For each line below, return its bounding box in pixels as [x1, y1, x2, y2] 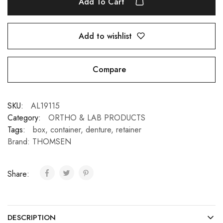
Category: [7, 112, 41, 124]
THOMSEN [32, 136, 71, 148]
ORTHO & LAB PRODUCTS [48, 112, 145, 124]
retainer [116, 124, 141, 136]
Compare [92, 64, 126, 76]
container [50, 124, 81, 136]
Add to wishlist [78, 30, 132, 42]
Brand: [7, 136, 32, 148]
